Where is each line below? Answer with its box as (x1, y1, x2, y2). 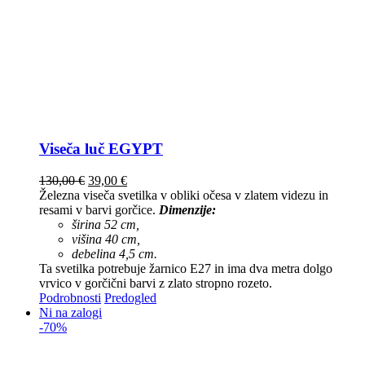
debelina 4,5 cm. (72, 246, 157, 261)
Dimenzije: (159, 202, 216, 217)
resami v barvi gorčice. (39, 202, 159, 217)
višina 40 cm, (72, 231, 140, 246)
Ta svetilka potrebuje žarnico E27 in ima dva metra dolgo (39, 261, 332, 275)
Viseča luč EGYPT (39, 139, 163, 157)
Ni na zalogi (39, 305, 102, 319)
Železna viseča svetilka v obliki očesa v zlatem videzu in (39, 187, 328, 202)
